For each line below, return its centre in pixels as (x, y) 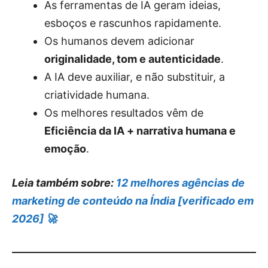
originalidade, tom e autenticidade (133, 59)
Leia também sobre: (64, 182)
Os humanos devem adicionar (119, 41)
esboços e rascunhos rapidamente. (133, 23)
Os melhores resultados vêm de (124, 112)
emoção (65, 148)
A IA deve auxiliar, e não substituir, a (135, 77)
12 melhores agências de (180, 182)
